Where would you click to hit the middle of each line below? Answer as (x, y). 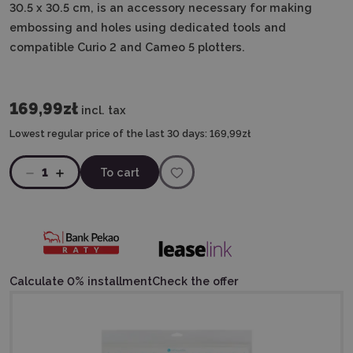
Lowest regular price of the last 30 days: (108, 134)
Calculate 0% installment (81, 281)
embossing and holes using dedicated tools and (148, 27)
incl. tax (104, 110)
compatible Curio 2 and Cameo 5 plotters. (127, 47)
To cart (120, 172)
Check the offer (195, 281)
